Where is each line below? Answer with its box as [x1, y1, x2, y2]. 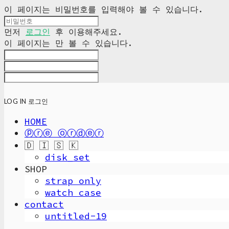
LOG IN [4, 97, 27, 105]
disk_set [45, 151, 90, 163]
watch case [45, 187, 101, 198]
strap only [45, 175, 101, 187]
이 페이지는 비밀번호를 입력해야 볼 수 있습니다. [4, 4, 203, 14]
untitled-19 [45, 210, 107, 222]
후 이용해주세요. [50, 27, 123, 37]
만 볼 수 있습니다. [55, 38, 133, 48]
